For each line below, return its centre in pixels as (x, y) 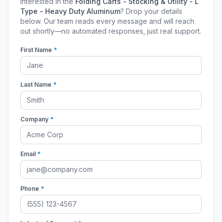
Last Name (37, 84)
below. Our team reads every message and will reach (107, 21)
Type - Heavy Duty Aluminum (70, 11)
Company (35, 119)
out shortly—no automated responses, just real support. (111, 31)
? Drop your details (151, 11)
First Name (37, 50)
